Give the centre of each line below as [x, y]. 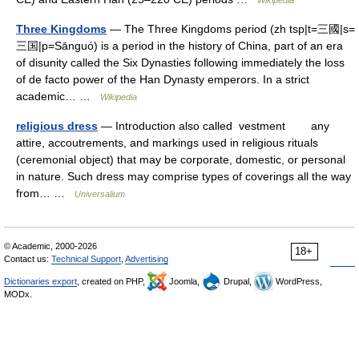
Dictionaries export [40, 281]
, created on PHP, [112, 281]
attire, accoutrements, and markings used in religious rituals [167, 143]
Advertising [147, 259]
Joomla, [184, 281]
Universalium [100, 194]
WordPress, [298, 281]
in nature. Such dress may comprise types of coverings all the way [184, 176]
